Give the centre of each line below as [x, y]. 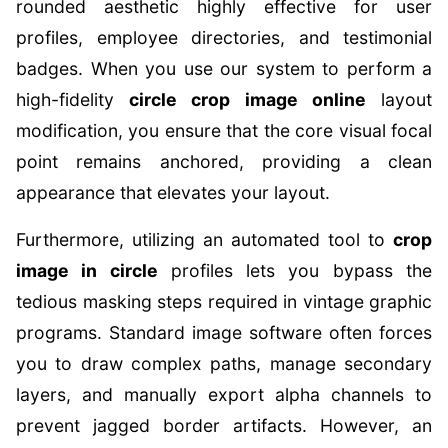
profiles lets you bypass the [295, 270]
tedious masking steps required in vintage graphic [224, 301]
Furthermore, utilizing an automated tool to [204, 239]
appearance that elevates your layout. [173, 192]
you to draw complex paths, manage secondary [224, 363]
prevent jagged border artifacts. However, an [224, 425]
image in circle [87, 270]
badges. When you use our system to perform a [224, 68]
